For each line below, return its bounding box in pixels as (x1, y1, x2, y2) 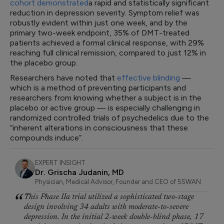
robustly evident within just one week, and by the (10, 18, 187, 27)
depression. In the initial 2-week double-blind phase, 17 (24, 213, 203, 221)
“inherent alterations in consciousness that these (10, 123, 188, 132)
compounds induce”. (10, 133, 83, 142)
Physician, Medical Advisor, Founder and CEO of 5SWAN (35, 178, 201, 185)
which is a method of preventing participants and (10, 83, 186, 92)
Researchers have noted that (10, 73, 117, 82)
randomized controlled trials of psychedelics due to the (10, 113, 209, 122)
